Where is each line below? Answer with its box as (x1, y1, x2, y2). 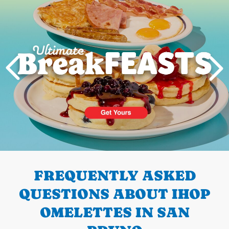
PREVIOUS (32, 140, 76, 150)
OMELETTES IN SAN (39, 203, 190, 220)
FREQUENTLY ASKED (33, 167, 196, 184)
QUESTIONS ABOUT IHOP (19, 185, 210, 202)
